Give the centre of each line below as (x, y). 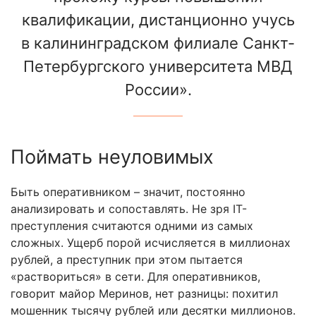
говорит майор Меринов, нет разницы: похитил (144, 294)
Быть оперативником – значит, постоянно (128, 192)
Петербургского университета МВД (158, 67)
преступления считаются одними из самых (132, 226)
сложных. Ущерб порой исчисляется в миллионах (151, 243)
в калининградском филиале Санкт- (158, 43)
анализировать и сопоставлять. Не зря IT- (129, 209)
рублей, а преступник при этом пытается (127, 260)
